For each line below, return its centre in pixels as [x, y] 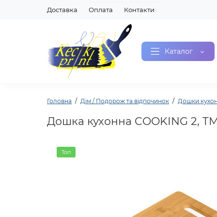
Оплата [101, 10]
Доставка [62, 10]
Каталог [179, 51]
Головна [59, 101]
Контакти [139, 10]
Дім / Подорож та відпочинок [125, 101]
